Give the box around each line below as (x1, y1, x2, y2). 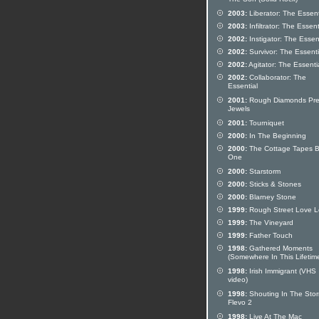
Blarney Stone (247, 193, 296, 201)
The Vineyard (247, 219, 293, 226)
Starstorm (247, 167, 281, 175)
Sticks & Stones (247, 180, 301, 188)
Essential (228, 82, 258, 92)
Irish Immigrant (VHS (247, 267, 316, 275)
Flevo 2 (228, 298, 252, 308)
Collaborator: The (247, 73, 306, 81)
